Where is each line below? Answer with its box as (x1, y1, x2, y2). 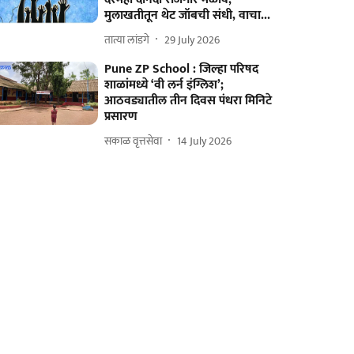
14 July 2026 (177, 131, 232, 150)
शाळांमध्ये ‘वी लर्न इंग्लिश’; (104, 74, 224, 96)
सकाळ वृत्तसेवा (104, 131, 163, 150)
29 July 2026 (164, 30, 220, 49)
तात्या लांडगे (104, 30, 150, 49)
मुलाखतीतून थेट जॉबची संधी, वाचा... (104, 5, 271, 26)
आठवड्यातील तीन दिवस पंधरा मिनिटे (104, 90, 273, 111)
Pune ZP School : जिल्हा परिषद (104, 58, 259, 80)
